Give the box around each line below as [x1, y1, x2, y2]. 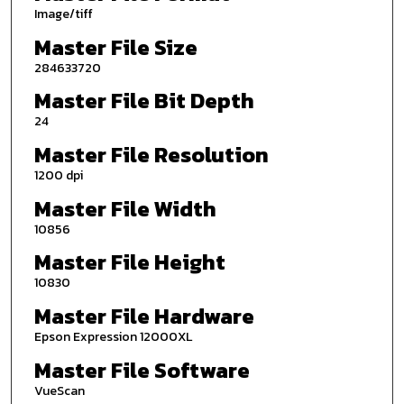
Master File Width [33, 192, 216, 225]
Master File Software [33, 353, 250, 386]
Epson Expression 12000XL [33, 326, 192, 346]
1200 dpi [33, 166, 83, 186]
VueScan [33, 381, 85, 400]
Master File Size [33, 31, 197, 63]
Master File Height [33, 246, 225, 279]
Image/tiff [33, 5, 93, 24]
